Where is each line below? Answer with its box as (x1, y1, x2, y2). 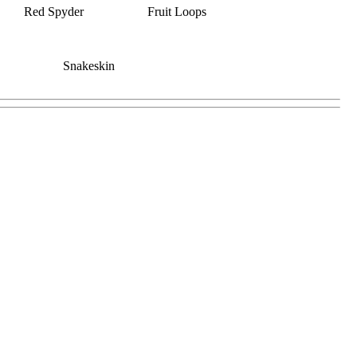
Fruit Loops (147, 4, 206, 18)
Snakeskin (63, 58, 115, 73)
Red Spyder (24, 4, 84, 18)
